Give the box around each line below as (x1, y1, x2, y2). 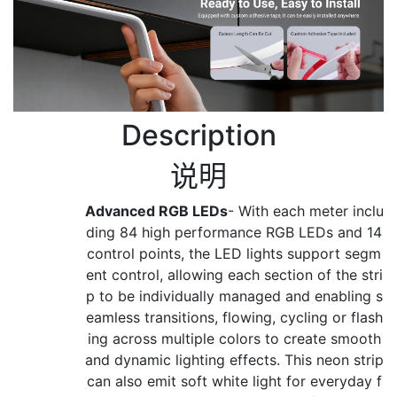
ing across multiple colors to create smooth (87, 330, 381, 348)
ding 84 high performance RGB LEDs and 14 (86, 223, 382, 242)
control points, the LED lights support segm (87, 245, 381, 263)
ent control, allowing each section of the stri (85, 266, 383, 284)
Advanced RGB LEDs (84, 202, 228, 221)
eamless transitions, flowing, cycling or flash (85, 308, 383, 327)
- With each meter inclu (227, 202, 384, 221)
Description (121, 118, 276, 153)
